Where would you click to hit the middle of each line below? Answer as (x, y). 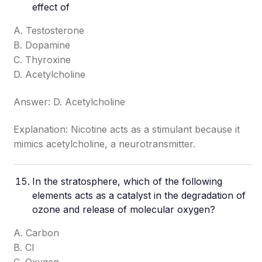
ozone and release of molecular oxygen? (124, 209)
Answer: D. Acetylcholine (70, 102)
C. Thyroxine (42, 60)
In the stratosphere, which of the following (127, 181)
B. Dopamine (42, 45)
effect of (51, 7)
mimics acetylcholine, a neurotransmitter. (105, 144)
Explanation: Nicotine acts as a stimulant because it (127, 129)
